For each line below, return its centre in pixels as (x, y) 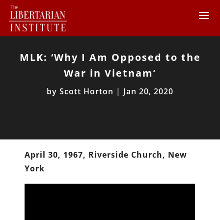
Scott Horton (86, 91)
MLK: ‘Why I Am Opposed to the (110, 57)
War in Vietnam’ (110, 73)
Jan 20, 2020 (148, 91)
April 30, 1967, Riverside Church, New (106, 154)
